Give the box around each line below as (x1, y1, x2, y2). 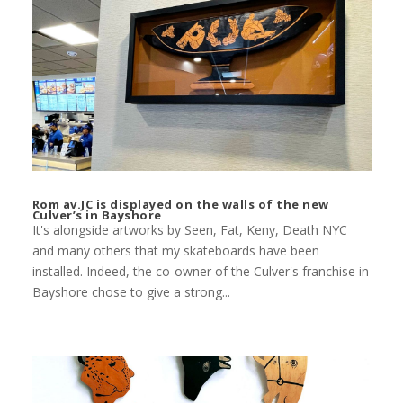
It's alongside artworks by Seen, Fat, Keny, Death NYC (31, 221, 347, 239)
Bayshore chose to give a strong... (31, 283, 230, 301)
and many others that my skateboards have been (31, 242, 319, 260)
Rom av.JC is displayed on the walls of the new (31, 196, 329, 213)
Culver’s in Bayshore (31, 207, 162, 224)
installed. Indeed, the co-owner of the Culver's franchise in (31, 263, 369, 281)
